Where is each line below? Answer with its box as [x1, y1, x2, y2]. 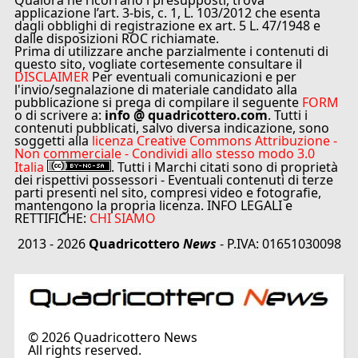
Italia [14, 157, 45, 176]
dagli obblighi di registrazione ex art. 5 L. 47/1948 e [14, 16, 321, 34]
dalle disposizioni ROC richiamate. [14, 29, 220, 47]
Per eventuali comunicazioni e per [89, 67, 297, 86]
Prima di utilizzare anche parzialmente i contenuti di [14, 42, 329, 60]
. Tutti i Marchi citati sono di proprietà [111, 157, 339, 176]
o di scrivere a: [14, 105, 102, 124]
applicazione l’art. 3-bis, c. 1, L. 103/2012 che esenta [14, 3, 321, 22]
